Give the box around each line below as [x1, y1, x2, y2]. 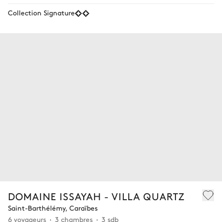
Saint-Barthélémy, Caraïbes [8, 202, 98, 213]
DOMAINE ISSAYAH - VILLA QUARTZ [8, 189, 185, 203]
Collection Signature [8, 7, 75, 18]
